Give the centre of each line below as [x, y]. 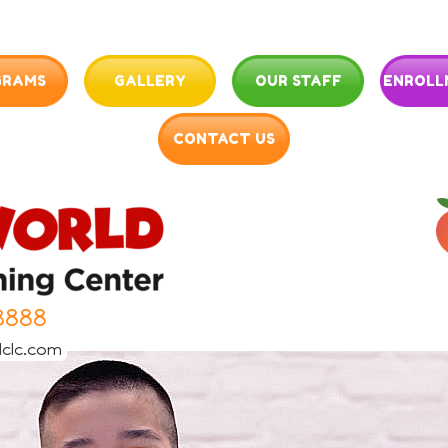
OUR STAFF [298, 80]
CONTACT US [224, 138]
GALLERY [150, 80]
